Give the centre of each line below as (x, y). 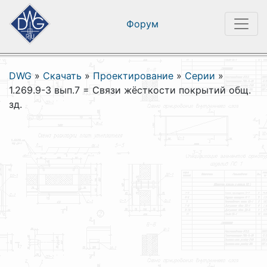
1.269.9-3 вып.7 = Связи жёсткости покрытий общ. (130, 90)
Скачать (62, 76)
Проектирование (133, 76)
